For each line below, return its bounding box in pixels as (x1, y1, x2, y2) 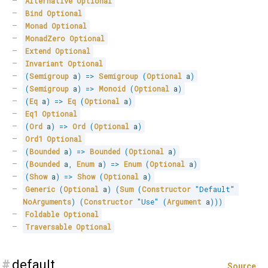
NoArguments (22, 197, 71, 207)
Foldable (25, 209, 60, 220)
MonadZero (25, 33, 66, 44)
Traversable (25, 222, 72, 232)
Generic (25, 184, 56, 194)
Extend (25, 46, 51, 56)
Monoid (99, 84, 126, 94)
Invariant (25, 59, 64, 69)
